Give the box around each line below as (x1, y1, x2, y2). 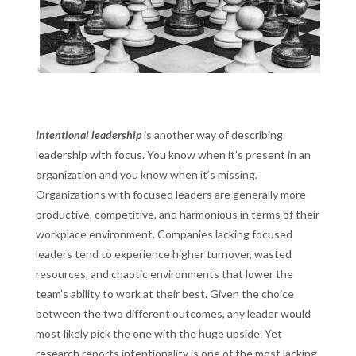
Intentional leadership (35, 128, 141, 142)
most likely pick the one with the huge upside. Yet (35, 327, 282, 341)
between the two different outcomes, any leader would (35, 307, 311, 321)
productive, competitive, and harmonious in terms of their (35, 207, 319, 222)
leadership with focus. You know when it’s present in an (35, 148, 311, 162)
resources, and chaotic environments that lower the (35, 267, 293, 281)
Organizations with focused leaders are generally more (35, 188, 306, 202)
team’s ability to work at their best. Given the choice (35, 287, 294, 301)
